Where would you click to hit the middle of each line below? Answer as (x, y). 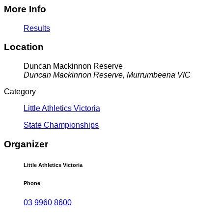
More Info (25, 9)
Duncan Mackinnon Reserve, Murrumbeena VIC (107, 75)
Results (37, 28)
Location (24, 47)
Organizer (26, 144)
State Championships (61, 125)
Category (20, 92)
